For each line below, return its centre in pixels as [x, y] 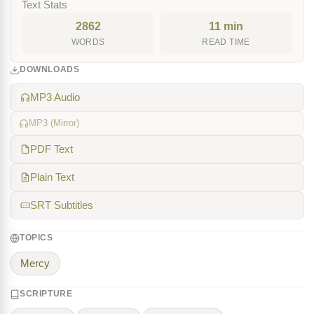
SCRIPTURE [46, 294]
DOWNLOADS [50, 69]
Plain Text [52, 177]
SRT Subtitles [62, 205]
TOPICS [36, 238]
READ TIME [226, 42]
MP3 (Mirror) [54, 123]
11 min [226, 26]
